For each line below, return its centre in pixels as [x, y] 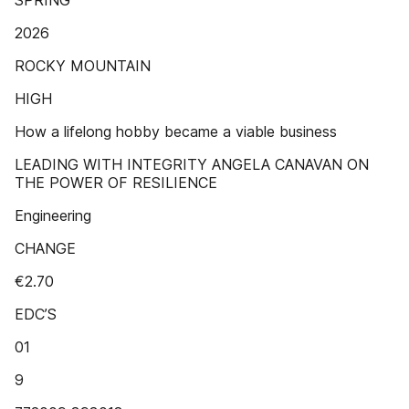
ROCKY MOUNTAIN [83, 66]
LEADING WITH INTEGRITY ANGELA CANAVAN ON [192, 164]
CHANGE [45, 248]
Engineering [53, 215]
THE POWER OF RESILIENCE [116, 183]
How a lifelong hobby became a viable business [176, 131]
